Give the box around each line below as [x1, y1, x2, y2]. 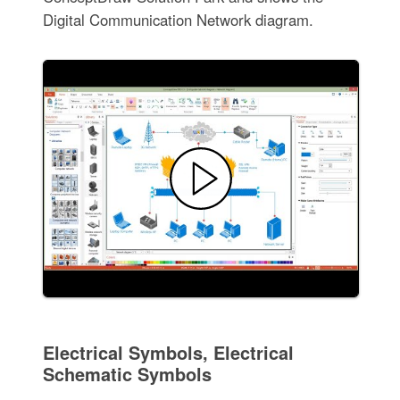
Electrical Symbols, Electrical [42, 339, 294, 366]
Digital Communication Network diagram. [42, 9, 313, 31]
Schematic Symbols [42, 361, 212, 387]
